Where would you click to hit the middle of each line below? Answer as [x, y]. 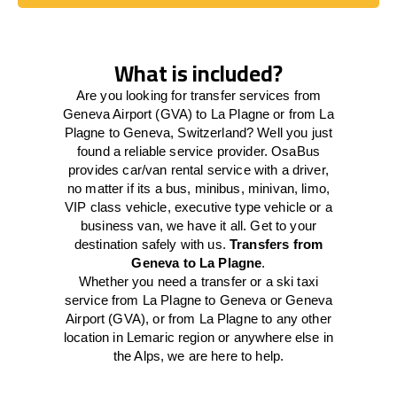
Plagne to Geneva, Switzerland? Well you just [198, 132]
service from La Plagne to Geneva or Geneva [198, 300]
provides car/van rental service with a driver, [198, 170]
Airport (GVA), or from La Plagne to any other [198, 319]
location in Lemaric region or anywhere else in [198, 337]
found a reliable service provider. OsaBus [198, 151]
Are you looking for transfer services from [198, 95]
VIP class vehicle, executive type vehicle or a [198, 207]
